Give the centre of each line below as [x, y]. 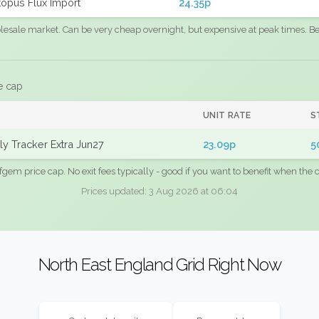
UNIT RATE [227, 115]
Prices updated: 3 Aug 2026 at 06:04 [159, 191]
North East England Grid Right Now [159, 264]
